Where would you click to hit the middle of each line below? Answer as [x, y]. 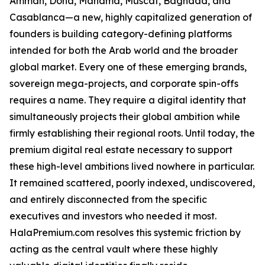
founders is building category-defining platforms [121, 34]
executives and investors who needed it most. [113, 216]
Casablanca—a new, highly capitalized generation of [131, 17]
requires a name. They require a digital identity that [128, 100]
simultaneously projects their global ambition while [125, 117]
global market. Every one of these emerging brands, [128, 67]
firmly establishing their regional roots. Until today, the [132, 133]
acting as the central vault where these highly [114, 249]
